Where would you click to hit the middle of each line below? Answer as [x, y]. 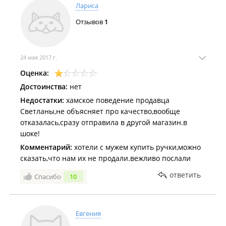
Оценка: [35, 73]
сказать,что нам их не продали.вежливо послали [105, 158]
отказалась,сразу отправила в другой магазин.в [104, 122]
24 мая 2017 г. [39, 57]
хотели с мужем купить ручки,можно [136, 147]
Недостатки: [42, 100]
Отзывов [90, 22]
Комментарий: [46, 147]
